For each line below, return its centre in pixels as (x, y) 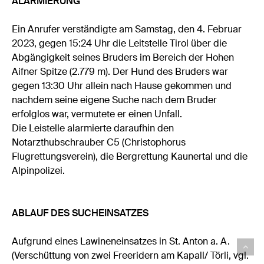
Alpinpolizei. (39, 171)
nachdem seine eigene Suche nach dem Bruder (115, 100)
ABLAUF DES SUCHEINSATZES (80, 213)
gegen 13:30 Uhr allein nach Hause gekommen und (122, 86)
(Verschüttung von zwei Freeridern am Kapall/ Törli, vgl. (131, 256)
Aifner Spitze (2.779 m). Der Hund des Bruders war (120, 72)
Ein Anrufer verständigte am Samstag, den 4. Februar (127, 29)
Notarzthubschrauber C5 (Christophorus (99, 143)
